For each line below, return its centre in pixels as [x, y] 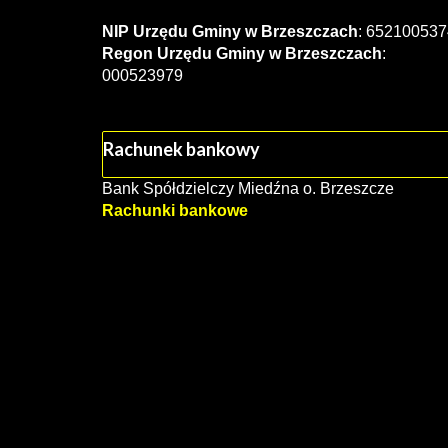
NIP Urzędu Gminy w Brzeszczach [230, 31]
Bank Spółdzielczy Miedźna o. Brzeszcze [248, 188]
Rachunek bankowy [181, 149]
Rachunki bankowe [175, 210]
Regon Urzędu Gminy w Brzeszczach [242, 53]
